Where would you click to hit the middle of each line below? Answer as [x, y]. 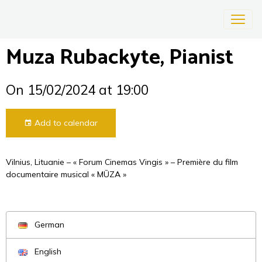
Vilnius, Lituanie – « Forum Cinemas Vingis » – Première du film [122, 162]
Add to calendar [65, 123]
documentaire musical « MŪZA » [66, 174]
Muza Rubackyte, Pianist [120, 58]
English [47, 251]
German [48, 225]
